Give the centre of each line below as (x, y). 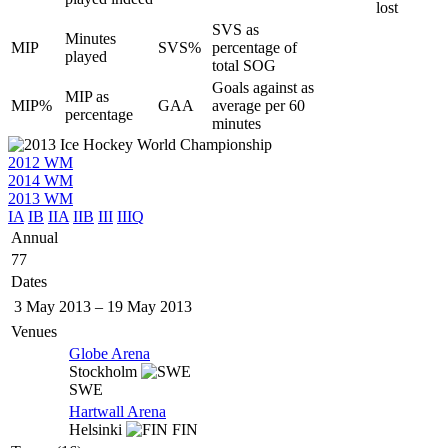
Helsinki (97, 429)
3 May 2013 (52, 306)
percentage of (254, 47)
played (86, 56)
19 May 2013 (149, 306)
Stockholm (105, 371)
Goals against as (263, 87)
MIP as (87, 96)
